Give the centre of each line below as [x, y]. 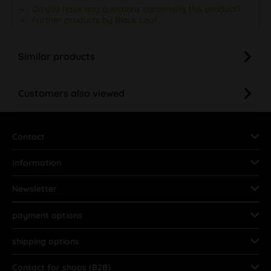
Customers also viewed [71, 93]
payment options [47, 215]
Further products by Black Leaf [93, 20]
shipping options [46, 241]
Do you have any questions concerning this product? [135, 9]
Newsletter [34, 188]
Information [37, 162]
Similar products [57, 56]
